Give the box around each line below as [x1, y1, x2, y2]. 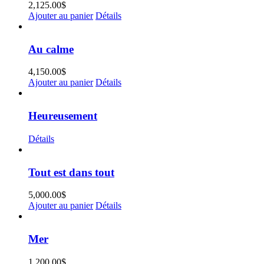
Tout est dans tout [28, 166, 114, 179]
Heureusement [28, 110, 97, 123]
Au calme [28, 42, 74, 55]
